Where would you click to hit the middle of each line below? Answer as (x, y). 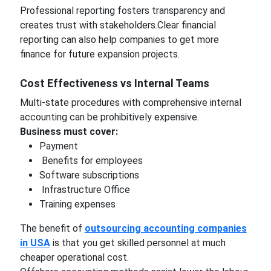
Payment (58, 146)
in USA (35, 243)
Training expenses (77, 204)
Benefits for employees (91, 161)
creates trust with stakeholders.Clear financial (118, 25)
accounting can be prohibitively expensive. (109, 117)
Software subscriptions (90, 175)
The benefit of (52, 228)
